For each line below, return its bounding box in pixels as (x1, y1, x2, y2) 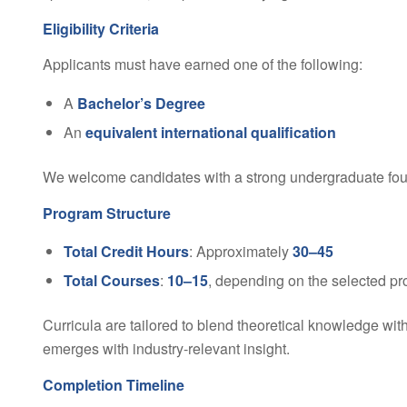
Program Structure (42, 202, 171, 223)
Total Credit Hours (63, 241, 189, 263)
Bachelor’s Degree (76, 92, 205, 114)
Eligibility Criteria (42, 17, 159, 39)
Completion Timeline (42, 373, 184, 395)
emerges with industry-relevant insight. (42, 338, 290, 360)
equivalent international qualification (84, 121, 336, 143)
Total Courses (63, 270, 160, 292)
